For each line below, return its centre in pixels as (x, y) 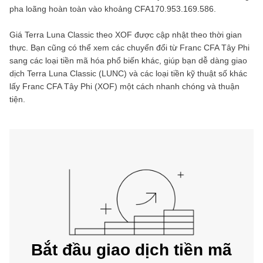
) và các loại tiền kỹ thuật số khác (186, 73)
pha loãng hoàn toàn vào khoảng (72, 9)
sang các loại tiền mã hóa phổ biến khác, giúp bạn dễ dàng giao (128, 60)
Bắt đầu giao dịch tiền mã (131, 250)
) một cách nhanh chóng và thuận (177, 86)
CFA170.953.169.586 (174, 9)
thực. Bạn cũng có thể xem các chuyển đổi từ (95, 48)
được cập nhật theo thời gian (187, 35)
